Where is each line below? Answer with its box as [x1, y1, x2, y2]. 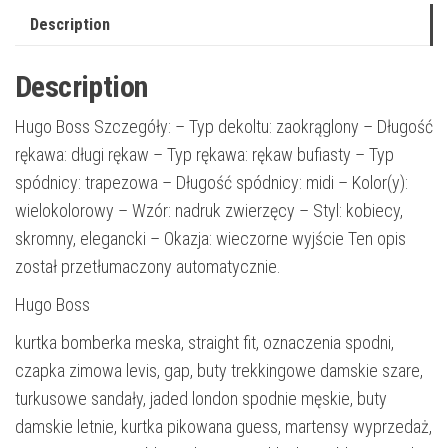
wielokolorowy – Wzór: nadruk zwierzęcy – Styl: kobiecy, [15, 200, 403, 222]
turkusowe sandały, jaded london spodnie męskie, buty [15, 388, 387, 410]
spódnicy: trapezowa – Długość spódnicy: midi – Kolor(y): [15, 172, 408, 194]
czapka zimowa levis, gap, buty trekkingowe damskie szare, [15, 360, 423, 382]
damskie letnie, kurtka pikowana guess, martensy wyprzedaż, [15, 416, 432, 438]
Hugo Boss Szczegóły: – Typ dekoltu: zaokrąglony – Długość [15, 116, 433, 138]
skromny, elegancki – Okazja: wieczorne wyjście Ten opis [15, 228, 406, 250]
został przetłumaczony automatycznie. [15, 256, 281, 278]
